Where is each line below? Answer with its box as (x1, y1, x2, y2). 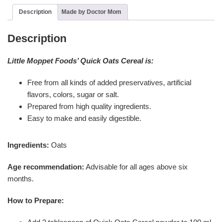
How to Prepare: (7, 196, 64, 205)
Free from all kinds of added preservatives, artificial (27, 78, 191, 87)
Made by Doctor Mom (61, 8, 121, 15)
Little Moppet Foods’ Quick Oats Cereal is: (7, 56, 154, 65)
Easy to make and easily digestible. (27, 114, 141, 123)
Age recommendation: (7, 163, 84, 171)
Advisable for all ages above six (84, 163, 188, 171)
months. (7, 174, 34, 183)
